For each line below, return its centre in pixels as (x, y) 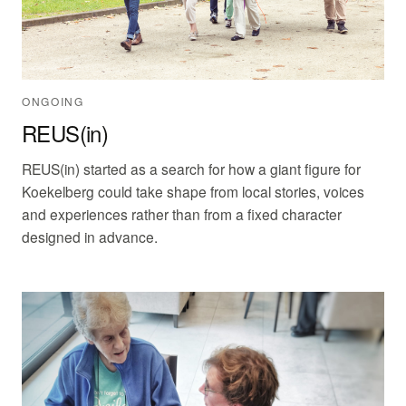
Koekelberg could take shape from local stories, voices (193, 192)
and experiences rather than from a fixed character (182, 214)
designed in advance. (90, 237)
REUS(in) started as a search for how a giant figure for (191, 169)
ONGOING (53, 101)
